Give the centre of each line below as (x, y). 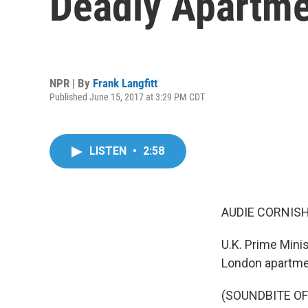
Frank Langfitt (125, 83)
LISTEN (109, 151)
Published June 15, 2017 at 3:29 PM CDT (127, 97)
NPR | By (71, 83)
